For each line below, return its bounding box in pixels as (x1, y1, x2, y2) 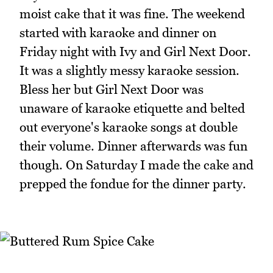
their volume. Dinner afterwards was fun (19, 138, 247, 154)
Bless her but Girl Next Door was (19, 82, 204, 97)
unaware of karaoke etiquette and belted (19, 101, 245, 116)
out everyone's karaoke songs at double (19, 119, 238, 135)
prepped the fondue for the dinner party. (19, 176, 246, 192)
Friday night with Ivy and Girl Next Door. (19, 44, 251, 60)
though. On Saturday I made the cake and (19, 157, 253, 173)
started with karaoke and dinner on (19, 25, 216, 41)
